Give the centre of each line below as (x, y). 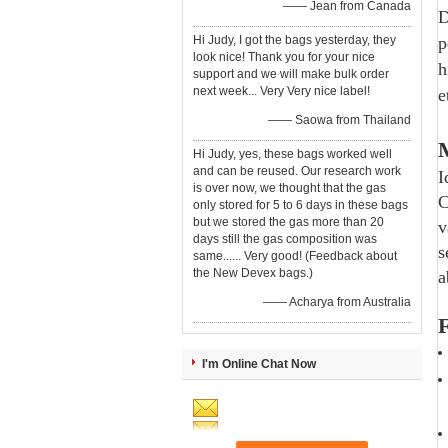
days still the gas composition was (285, 239)
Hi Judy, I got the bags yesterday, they (294, 40)
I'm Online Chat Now (259, 364)
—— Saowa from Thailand (339, 120)
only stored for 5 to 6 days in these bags (300, 205)
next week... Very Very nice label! (281, 91)
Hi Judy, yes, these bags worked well (292, 154)
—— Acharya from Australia (337, 302)
